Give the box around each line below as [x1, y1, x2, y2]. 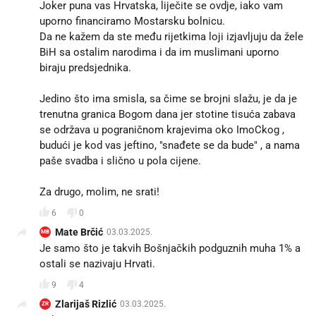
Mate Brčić [55, 226, 103, 238]
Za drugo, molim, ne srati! [39, 186, 159, 199]
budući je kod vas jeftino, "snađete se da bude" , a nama [39, 139, 300, 152]
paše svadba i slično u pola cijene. [39, 154, 201, 168]
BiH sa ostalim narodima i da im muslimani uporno [39, 46, 279, 59]
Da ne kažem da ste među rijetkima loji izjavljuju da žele [39, 30, 303, 44]
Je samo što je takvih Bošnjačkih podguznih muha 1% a [39, 242, 300, 255]
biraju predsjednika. [39, 61, 131, 75]
